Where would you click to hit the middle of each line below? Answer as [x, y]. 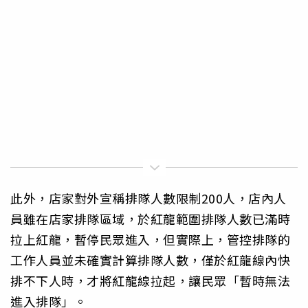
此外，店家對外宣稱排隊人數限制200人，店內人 [148, 198]
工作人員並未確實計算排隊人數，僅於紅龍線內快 [150, 260]
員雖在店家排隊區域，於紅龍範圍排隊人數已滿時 [150, 219]
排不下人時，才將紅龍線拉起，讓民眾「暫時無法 [150, 281]
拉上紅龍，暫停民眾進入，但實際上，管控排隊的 [150, 240]
